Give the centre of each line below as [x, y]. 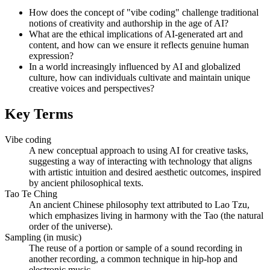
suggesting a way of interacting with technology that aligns [140, 161]
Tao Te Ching [31, 193]
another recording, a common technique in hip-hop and [133, 259]
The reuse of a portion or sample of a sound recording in [136, 248]
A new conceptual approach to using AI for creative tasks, [139, 150]
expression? [51, 55]
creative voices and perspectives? [92, 88]
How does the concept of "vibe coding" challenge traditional [144, 12]
